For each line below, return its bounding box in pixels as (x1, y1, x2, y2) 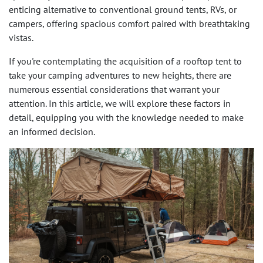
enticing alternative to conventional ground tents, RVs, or (9, 4, 237, 16)
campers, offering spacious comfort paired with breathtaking (9, 18, 250, 30)
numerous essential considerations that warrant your (9, 83, 220, 96)
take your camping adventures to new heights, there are (9, 69, 231, 82)
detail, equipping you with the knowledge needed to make (9, 112, 244, 124)
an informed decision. (9, 126, 95, 138)
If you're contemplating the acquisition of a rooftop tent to (9, 55, 242, 68)
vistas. (9, 32, 33, 44)
